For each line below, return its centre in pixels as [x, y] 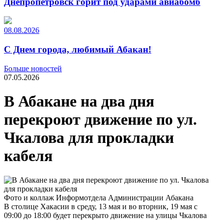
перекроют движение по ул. [100, 120]
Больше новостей [33, 68]
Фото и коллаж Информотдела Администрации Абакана [99, 197]
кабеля [28, 156]
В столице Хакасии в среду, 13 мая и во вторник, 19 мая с [101, 206]
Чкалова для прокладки [89, 138]
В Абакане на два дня [79, 101]
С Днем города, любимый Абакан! [78, 50]
